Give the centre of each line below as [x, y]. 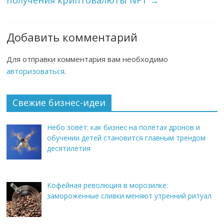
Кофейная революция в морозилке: [107, 185]
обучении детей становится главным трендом [126, 138]
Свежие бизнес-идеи [59, 103]
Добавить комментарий [72, 37]
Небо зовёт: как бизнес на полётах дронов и [123, 127]
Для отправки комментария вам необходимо [87, 59]
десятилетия [68, 148]
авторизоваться [36, 71]
